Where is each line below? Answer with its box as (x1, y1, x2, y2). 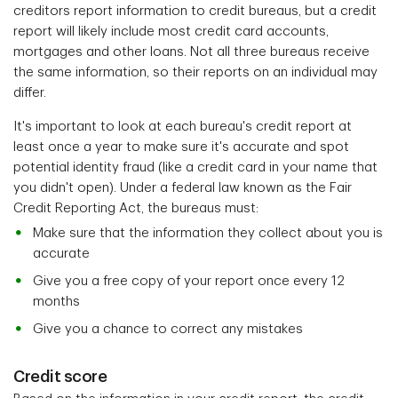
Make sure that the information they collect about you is (33, 227, 383, 241)
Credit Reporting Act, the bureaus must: (13, 202, 259, 216)
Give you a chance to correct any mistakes (33, 322, 303, 337)
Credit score (13, 369, 107, 386)
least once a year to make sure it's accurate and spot (13, 140, 349, 155)
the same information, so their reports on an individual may (13, 66, 378, 80)
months (33, 295, 80, 309)
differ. (13, 86, 46, 100)
